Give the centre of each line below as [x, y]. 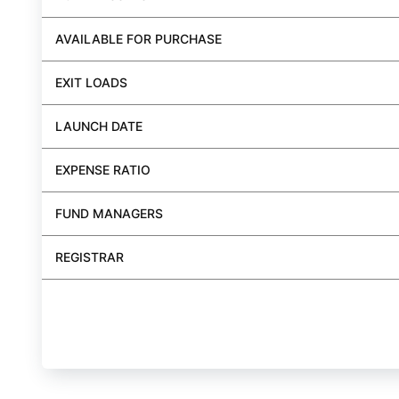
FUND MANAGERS [109, 214]
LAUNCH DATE [99, 126]
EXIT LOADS [91, 83]
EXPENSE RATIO [103, 170]
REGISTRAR [90, 257]
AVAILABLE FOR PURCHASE [138, 39]
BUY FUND [87, 342]
